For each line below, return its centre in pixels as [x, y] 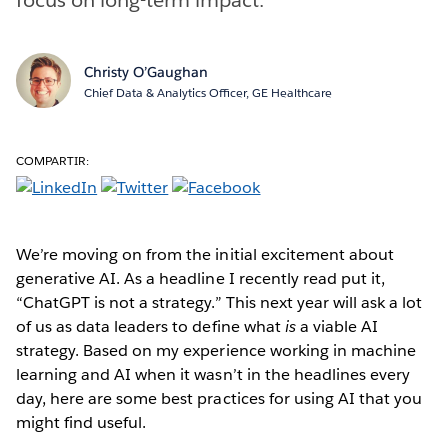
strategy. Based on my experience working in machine [216, 350]
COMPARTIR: [53, 160]
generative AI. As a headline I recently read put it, [200, 278]
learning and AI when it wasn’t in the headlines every [213, 374]
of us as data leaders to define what [150, 326]
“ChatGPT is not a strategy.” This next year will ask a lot [219, 302]
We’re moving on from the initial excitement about [205, 254]
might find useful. [81, 422]
